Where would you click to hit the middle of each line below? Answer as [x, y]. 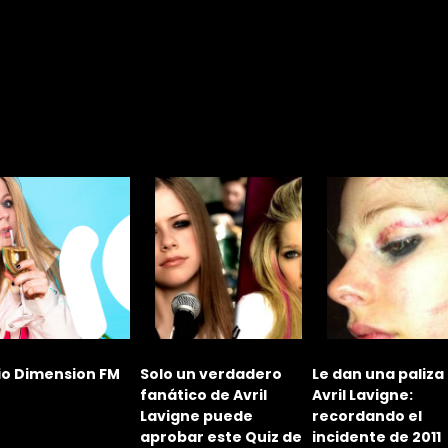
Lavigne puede [196, 415]
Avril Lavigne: [362, 394]
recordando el [367, 415]
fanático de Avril [203, 394]
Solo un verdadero [211, 373]
